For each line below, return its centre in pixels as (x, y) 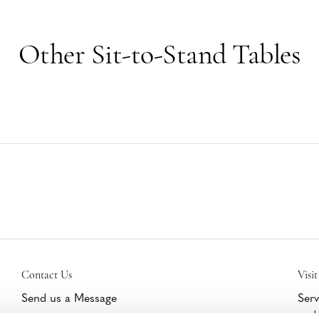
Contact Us (46, 275)
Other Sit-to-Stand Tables (159, 54)
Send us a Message (69, 297)
